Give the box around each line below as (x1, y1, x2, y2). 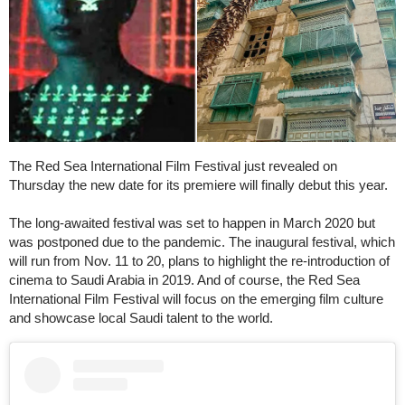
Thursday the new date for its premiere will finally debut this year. (9, 176, 388, 193)
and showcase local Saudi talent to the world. (9, 309, 273, 325)
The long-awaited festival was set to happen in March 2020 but (9, 214, 375, 231)
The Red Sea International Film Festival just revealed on (9, 157, 337, 174)
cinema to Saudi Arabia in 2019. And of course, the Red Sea (9, 271, 360, 287)
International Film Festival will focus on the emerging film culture (9, 290, 383, 306)
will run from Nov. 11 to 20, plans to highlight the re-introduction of (9, 252, 390, 268)
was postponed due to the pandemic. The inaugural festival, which (9, 233, 395, 250)
